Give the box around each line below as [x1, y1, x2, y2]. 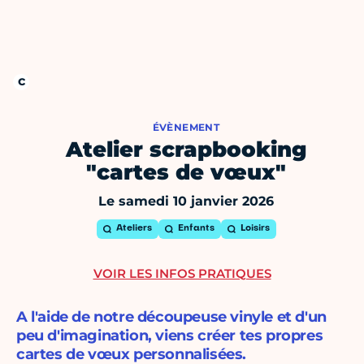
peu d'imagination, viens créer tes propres [16, 327, 323, 345]
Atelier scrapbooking [66, 136, 306, 163]
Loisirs [240, 224, 270, 234]
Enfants [177, 224, 214, 234]
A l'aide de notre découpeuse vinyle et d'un [16, 308, 327, 327]
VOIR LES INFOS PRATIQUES [93, 266, 271, 282]
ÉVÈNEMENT [152, 121, 220, 134]
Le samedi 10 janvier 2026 [98, 193, 274, 210]
